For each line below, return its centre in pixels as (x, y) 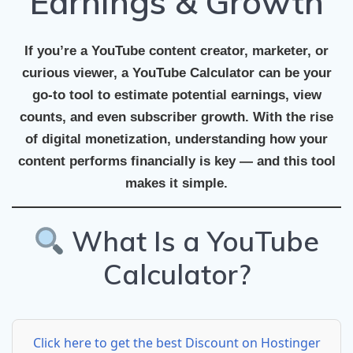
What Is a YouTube (192, 242)
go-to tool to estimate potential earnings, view (176, 95)
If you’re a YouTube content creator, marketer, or (176, 51)
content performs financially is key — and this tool (176, 162)
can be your (293, 73)
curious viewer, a (77, 73)
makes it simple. (176, 184)
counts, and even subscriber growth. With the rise (176, 117)
